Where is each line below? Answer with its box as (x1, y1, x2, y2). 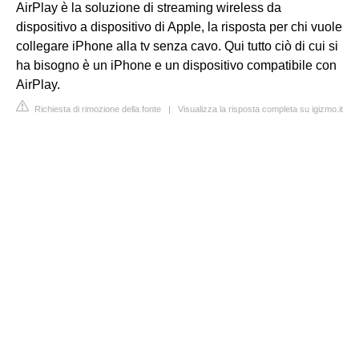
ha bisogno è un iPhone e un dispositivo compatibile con (16, 58, 337, 72)
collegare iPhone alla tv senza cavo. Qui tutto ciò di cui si (16, 38, 338, 53)
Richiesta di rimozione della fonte (32, 103, 161, 114)
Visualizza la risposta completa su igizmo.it (178, 103, 343, 114)
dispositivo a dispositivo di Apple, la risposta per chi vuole (16, 19, 342, 34)
